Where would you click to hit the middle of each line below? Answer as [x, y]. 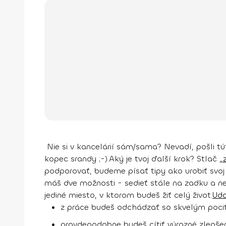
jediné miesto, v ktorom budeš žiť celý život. [128, 195]
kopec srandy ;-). [77, 158]
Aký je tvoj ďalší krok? [153, 158]
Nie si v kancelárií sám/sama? [105, 146]
